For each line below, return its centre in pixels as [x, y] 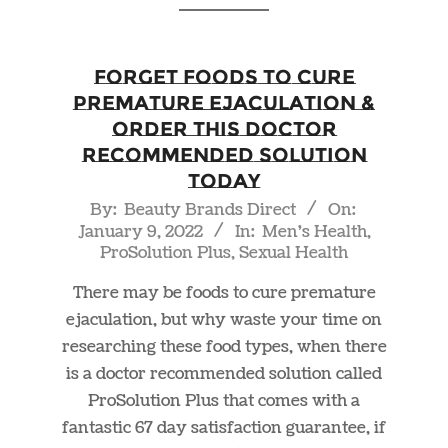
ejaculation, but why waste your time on [224, 319]
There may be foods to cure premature [224, 292]
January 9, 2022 [140, 231]
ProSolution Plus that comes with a [224, 400]
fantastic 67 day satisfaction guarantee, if [224, 427]
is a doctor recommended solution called [224, 373]
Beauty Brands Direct [209, 209]
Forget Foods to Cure [224, 76]
